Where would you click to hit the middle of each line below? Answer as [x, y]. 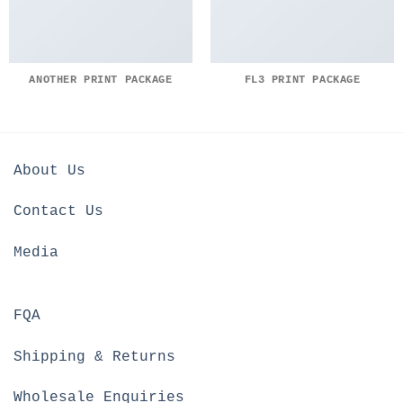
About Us [49, 170]
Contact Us [58, 212]
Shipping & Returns [94, 357]
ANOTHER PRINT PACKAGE [101, 79]
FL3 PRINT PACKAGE [302, 79]
